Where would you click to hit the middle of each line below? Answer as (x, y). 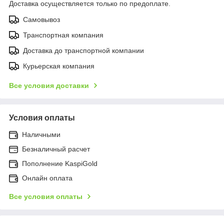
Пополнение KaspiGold (60, 163)
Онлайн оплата (47, 178)
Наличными (41, 134)
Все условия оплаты (46, 196)
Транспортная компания (63, 35)
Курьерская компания (59, 66)
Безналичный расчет (56, 149)
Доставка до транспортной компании (83, 50)
